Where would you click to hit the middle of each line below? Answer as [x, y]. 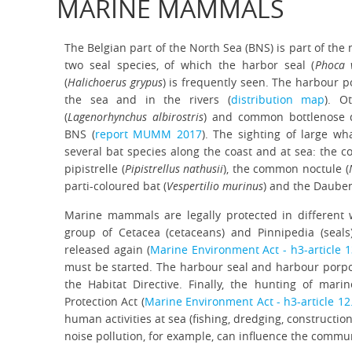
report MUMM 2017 [148, 134]
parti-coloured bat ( [115, 186]
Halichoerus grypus [115, 82]
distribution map [278, 99]
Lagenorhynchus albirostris [136, 117]
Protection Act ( [104, 301]
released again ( [107, 249]
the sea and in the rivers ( [148, 99]
